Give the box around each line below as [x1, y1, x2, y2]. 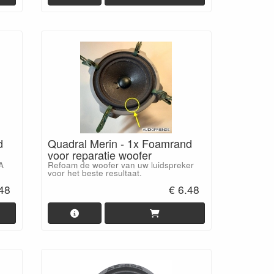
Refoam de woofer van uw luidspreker [47, 158, 194, 171]
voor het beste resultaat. [47, 166, 142, 179]
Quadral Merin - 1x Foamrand [47, 135, 192, 151]
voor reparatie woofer [47, 146, 152, 163]
